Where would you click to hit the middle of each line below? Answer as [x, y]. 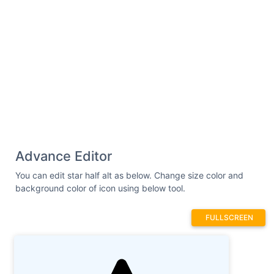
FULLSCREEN [229, 217]
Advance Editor [64, 156]
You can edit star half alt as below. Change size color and [129, 175]
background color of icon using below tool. [100, 188]
